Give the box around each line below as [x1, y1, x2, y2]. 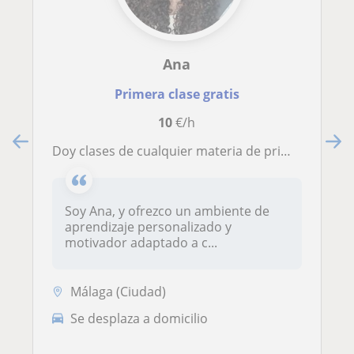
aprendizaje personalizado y [65, 218, 232, 236]
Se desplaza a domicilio [70, 309, 208, 327]
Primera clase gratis [114, 85, 239, 104]
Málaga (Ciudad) [70, 282, 166, 300]
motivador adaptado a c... [65, 234, 217, 252]
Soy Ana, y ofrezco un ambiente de [65, 202, 269, 220]
